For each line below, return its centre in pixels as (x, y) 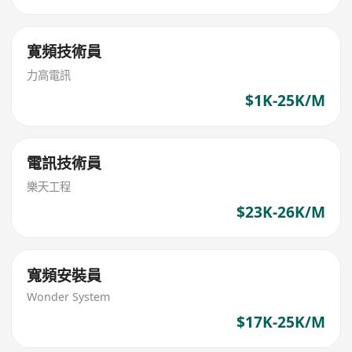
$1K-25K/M (285, 100)
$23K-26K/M (280, 212)
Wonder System (69, 297)
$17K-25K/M (280, 322)
